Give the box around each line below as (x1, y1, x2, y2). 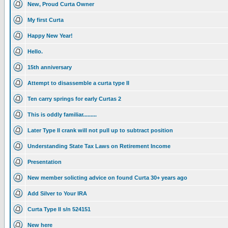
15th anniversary (27, 64, 72, 70)
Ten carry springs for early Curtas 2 (27, 96, 121, 102)
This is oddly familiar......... (27, 111, 97, 118)
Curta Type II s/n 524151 (27, 206, 91, 212)
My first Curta (27, 17, 64, 23)
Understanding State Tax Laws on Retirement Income (27, 143, 170, 149)
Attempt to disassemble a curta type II (27, 80, 129, 86)
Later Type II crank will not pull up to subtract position (27, 127, 173, 133)
